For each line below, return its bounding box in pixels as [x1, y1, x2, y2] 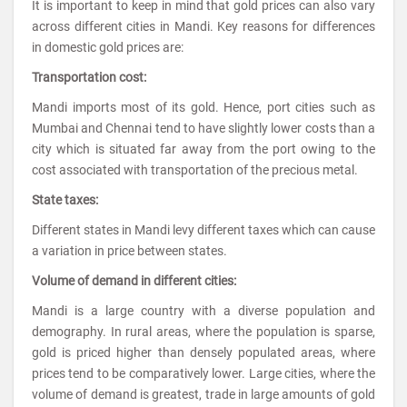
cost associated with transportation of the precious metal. [32, 163, 358, 177]
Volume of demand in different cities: [32, 273, 236, 288]
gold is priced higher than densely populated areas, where [32, 345, 375, 360]
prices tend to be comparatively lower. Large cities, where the [32, 366, 375, 381]
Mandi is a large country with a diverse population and [32, 303, 375, 318]
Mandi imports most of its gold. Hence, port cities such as [32, 100, 375, 114]
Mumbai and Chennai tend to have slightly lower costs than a [32, 121, 375, 135]
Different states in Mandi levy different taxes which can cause [32, 223, 375, 237]
